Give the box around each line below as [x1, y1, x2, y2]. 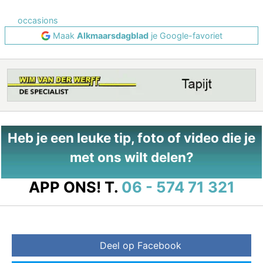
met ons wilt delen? [69, 149, 194, 166]
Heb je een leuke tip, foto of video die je [8, 130, 255, 146]
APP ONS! [28, 178, 101, 197]
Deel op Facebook [99, 240, 181, 252]
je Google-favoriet [148, 31, 222, 41]
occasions [18, 15, 58, 26]
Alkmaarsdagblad [76, 31, 149, 41]
